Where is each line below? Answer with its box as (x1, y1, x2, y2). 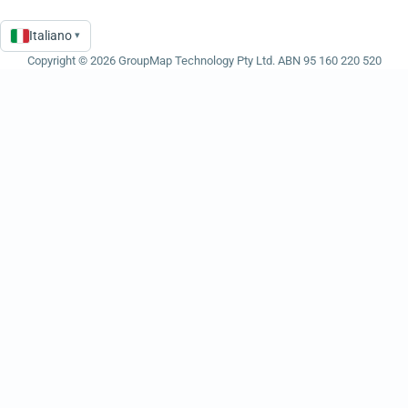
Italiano (29, 27, 73, 43)
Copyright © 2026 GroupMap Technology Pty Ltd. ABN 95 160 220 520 (26, 54, 382, 68)
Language (10, 36, 68, 51)
